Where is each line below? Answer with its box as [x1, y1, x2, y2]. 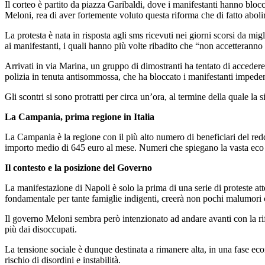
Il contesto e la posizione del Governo [5, 162, 152, 173]
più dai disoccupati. [5, 224, 77, 234]
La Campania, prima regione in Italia [5, 111, 154, 122]
